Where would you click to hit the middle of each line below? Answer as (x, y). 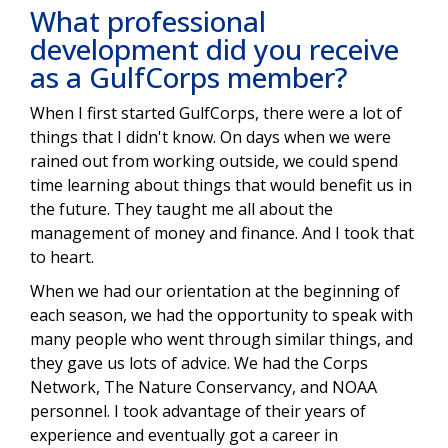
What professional (148, 21)
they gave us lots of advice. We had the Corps (199, 363)
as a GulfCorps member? (189, 77)
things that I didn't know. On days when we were (210, 137)
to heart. (62, 257)
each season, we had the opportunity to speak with (221, 315)
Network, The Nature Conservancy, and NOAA (203, 387)
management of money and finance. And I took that (222, 233)
